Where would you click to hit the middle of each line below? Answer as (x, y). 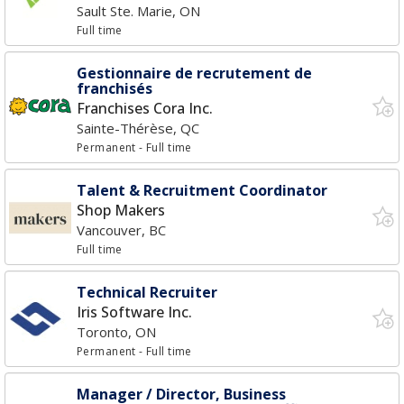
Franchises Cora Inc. (145, 108)
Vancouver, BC (121, 230)
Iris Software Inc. (134, 312)
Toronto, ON (116, 332)
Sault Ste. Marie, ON (138, 11)
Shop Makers (121, 210)
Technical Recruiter (147, 292)
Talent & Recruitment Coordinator (202, 190)
